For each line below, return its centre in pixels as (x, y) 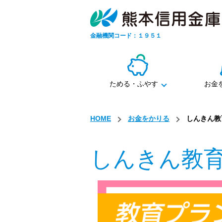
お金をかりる (149, 118)
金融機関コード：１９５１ (126, 36)
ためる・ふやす (134, 84)
